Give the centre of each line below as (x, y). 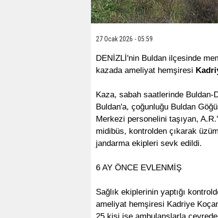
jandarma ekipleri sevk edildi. (149, 143)
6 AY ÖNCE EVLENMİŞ (139, 167)
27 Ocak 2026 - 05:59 (124, 39)
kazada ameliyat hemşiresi (146, 70)
